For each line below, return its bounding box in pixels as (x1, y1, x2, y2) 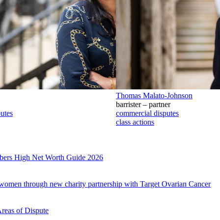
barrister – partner (116, 100, 170, 109)
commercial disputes (116, 109, 179, 117)
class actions (116, 117, 154, 126)
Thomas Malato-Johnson (116, 91, 192, 100)
